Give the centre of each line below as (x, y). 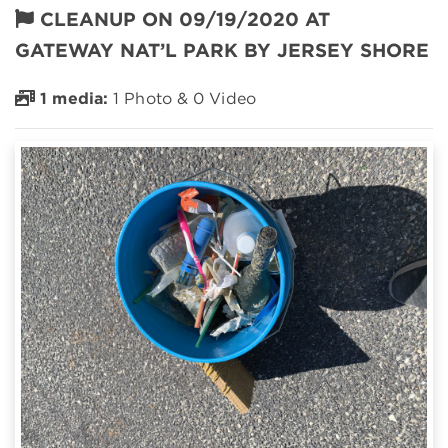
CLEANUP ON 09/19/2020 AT (185, 19)
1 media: (74, 98)
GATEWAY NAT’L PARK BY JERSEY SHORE (222, 50)
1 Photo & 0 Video (182, 98)
